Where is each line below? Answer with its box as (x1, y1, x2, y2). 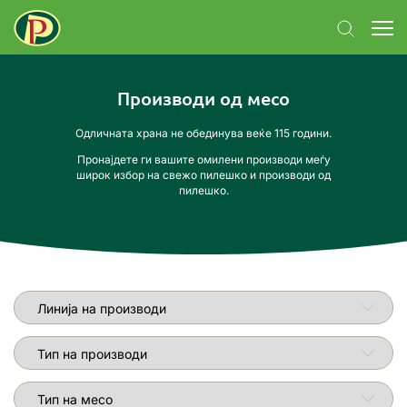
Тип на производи (13, 337, 123, 353)
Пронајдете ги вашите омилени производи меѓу (76, 153, 331, 167)
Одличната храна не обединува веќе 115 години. (75, 126, 332, 141)
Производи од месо (117, 86, 290, 111)
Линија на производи (13, 292, 142, 308)
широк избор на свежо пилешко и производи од (76, 168, 331, 183)
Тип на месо (13, 382, 88, 399)
